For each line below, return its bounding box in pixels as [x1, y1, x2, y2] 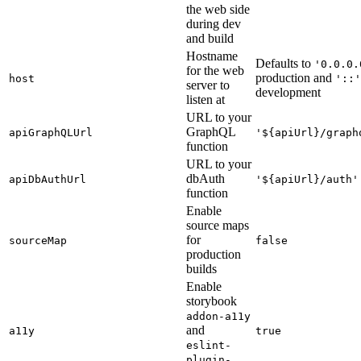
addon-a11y [186, 309, 251, 322]
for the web [186, 63, 244, 77]
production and [255, 70, 335, 85]
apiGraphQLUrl [9, 126, 93, 139]
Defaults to [255, 56, 314, 70]
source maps [186, 218, 249, 232]
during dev [186, 16, 241, 31]
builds [186, 261, 217, 276]
